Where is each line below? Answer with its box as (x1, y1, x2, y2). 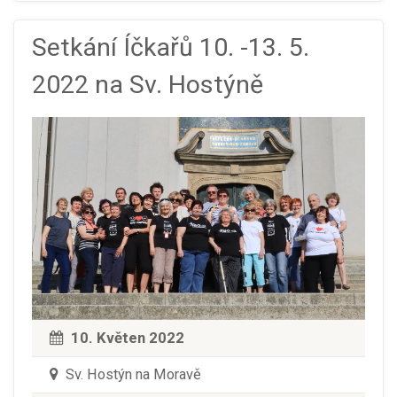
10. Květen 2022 (71, 329, 184, 347)
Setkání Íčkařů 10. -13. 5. (32, 32, 309, 62)
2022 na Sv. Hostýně (32, 69, 263, 99)
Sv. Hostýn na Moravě (62, 366, 201, 384)
